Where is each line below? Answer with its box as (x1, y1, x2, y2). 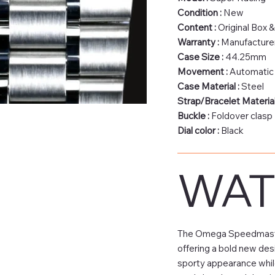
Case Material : (177, 80, 241, 92)
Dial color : (177, 124, 221, 136)
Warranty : (177, 36, 219, 48)
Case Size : (177, 50, 225, 63)
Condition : (177, 6, 222, 18)
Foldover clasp (211, 109, 273, 122)
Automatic (229, 65, 274, 77)
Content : (177, 21, 218, 33)
